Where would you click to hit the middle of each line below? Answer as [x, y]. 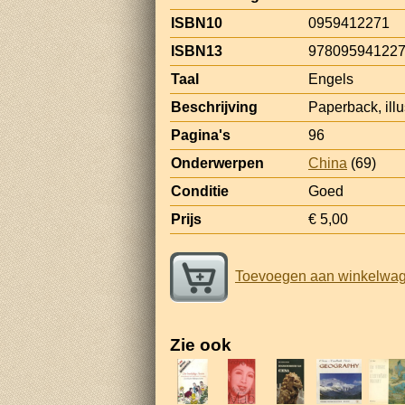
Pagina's [201, 135]
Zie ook [201, 344]
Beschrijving [214, 107]
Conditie [200, 191]
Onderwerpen [217, 163]
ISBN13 [197, 51]
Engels [331, 79]
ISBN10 [197, 23]
